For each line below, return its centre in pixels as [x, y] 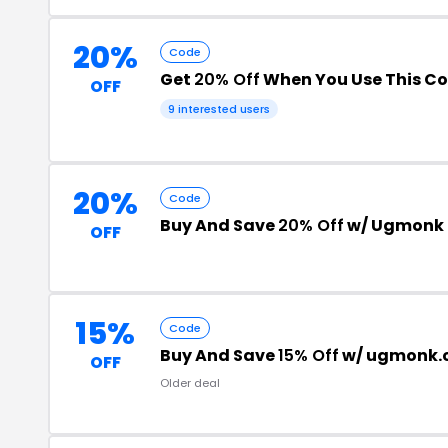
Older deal [190, 383]
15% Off [308, 355]
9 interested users [219, 109]
